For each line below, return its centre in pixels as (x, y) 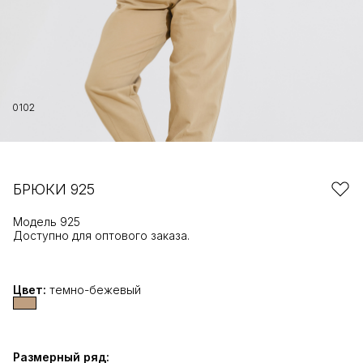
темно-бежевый (95, 290)
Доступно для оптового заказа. (101, 235)
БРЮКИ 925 (54, 189)
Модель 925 (47, 222)
